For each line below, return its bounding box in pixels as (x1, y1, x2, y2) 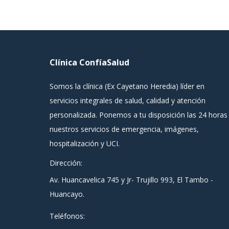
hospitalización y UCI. (50, 139, 120, 148)
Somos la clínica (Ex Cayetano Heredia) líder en (50, 81, 204, 91)
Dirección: (50, 158, 82, 168)
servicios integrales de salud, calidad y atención (50, 96, 205, 105)
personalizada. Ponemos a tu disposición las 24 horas (50, 110, 227, 120)
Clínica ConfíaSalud (50, 57, 129, 68)
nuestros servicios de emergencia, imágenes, (50, 124, 199, 134)
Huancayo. (50, 189, 84, 199)
